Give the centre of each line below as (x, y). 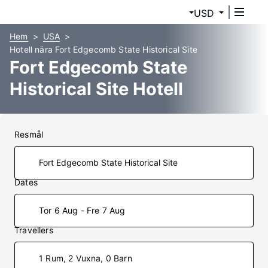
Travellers (34, 230)
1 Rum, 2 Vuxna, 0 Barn (86, 258)
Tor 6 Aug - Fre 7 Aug (82, 210)
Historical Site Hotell (96, 89)
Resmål (29, 134)
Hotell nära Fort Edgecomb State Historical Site (103, 49)
